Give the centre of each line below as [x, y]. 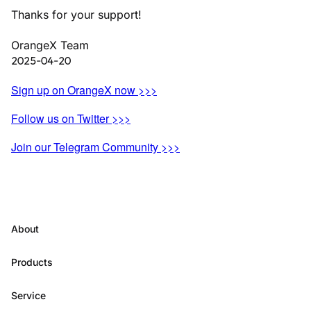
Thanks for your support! [76, 15]
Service [28, 295]
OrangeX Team [50, 45]
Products [32, 262]
